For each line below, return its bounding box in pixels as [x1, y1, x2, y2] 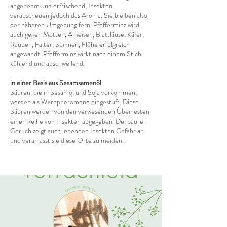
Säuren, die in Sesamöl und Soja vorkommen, [10, 87, 137, 97]
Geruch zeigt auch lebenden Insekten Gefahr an [10, 126, 144, 136]
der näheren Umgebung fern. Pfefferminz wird [10, 20, 139, 30]
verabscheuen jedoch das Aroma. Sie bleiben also [10, 10, 147, 20]
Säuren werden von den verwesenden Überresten [10, 106, 149, 117]
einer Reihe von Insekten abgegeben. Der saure [10, 116, 143, 126]
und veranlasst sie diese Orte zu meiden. [10, 135, 124, 145]
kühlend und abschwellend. [10, 58, 85, 68]
